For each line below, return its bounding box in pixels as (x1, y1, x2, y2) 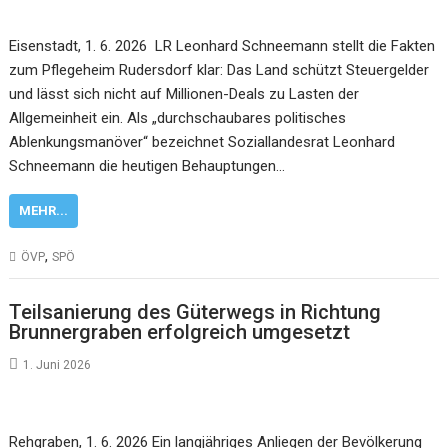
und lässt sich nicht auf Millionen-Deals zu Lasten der (9, 85, 360, 103)
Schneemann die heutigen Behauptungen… (9, 157, 286, 175)
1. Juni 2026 (23, 357, 92, 372)
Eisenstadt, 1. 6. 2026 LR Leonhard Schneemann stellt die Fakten (9, 37, 436, 55)
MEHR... (19, 203, 69, 218)
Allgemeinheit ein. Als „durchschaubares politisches (9, 109, 347, 127)
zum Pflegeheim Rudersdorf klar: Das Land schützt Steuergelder (9, 61, 430, 79)
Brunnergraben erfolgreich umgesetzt (9, 319, 351, 344)
